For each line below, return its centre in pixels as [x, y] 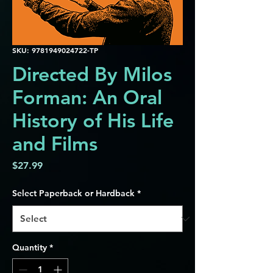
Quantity [30, 247]
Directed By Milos [92, 74]
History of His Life [93, 120]
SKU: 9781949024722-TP [55, 50]
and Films [55, 143]
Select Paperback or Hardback [73, 193]
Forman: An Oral [87, 97]
